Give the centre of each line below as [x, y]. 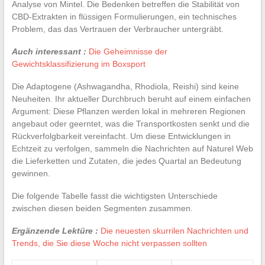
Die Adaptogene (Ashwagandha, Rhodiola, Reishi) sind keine [125, 86]
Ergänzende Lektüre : [55, 230]
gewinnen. [31, 173]
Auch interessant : [49, 51]
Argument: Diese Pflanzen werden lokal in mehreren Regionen [128, 111]
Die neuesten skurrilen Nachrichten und [174, 230]
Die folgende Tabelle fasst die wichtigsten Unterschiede [114, 195]
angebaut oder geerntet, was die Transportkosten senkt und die [130, 123]
